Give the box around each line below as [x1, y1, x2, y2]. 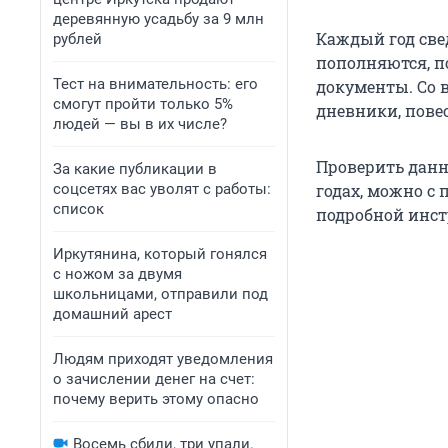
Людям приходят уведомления [53, 350, 273, 368]
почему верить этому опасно [53, 390, 259, 408]
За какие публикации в [53, 160, 217, 178]
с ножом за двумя [53, 265, 182, 283]
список [53, 200, 104, 218]
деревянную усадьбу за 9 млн [53, 10, 264, 28]
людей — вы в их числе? [53, 115, 227, 133]
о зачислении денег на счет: [53, 370, 255, 388]
